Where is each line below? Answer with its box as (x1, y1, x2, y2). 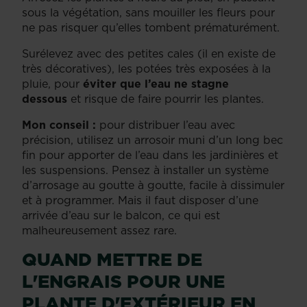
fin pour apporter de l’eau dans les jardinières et (22, 147, 278, 162)
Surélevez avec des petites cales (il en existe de (22, 45, 275, 61)
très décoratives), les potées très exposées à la (22, 60, 271, 76)
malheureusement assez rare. (22, 222, 177, 238)
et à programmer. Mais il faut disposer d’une (22, 192, 258, 208)
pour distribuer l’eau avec (96, 116, 235, 132)
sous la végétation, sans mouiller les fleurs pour (22, 4, 275, 20)
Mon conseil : (22, 116, 96, 132)
